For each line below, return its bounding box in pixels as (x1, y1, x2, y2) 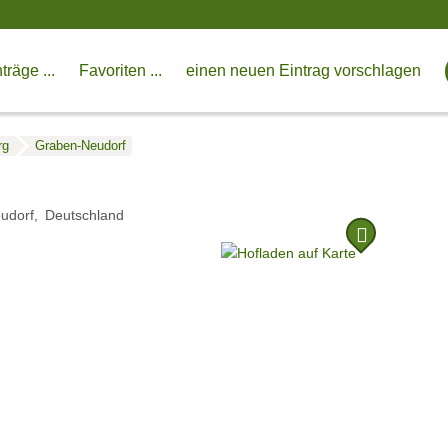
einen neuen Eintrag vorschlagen (186, 62, 422, 79)
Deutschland (44, 207, 124, 224)
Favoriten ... (79, 62, 163, 79)
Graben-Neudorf (34, 138, 126, 153)
